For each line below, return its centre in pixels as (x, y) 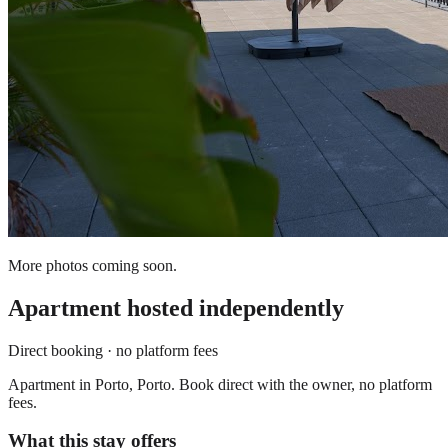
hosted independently (232, 307)
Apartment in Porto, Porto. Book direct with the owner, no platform (220, 384)
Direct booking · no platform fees (113, 350)
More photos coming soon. (92, 265)
